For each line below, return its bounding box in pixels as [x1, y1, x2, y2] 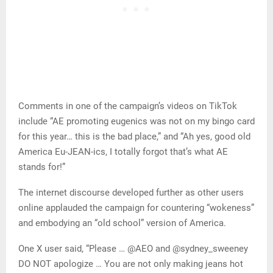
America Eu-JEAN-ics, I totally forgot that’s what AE [18, 146, 228, 157]
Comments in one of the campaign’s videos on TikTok [18, 100, 237, 112]
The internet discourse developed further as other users [18, 186, 244, 198]
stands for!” [18, 161, 65, 172]
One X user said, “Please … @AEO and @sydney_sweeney [18, 243, 248, 254]
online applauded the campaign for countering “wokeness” [18, 202, 254, 213]
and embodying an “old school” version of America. [18, 217, 226, 229]
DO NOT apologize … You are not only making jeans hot [18, 258, 243, 269]
